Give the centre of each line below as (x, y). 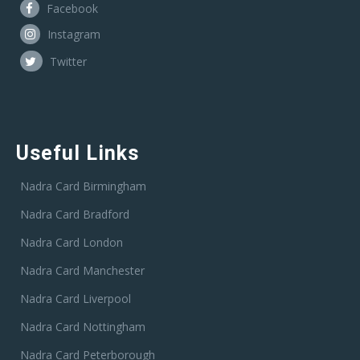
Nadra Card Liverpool (76, 299)
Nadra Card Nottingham (83, 327)
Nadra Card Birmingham (83, 186)
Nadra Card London (72, 243)
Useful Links (78, 153)
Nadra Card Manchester (82, 271)
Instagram (72, 35)
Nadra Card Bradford (75, 215)
